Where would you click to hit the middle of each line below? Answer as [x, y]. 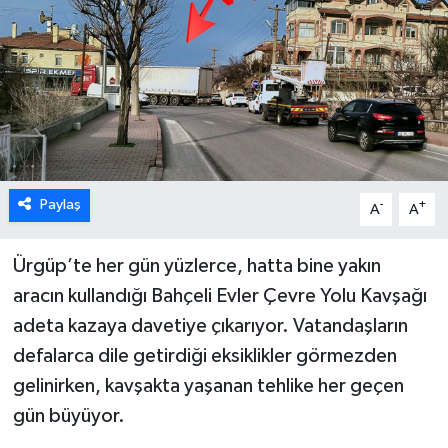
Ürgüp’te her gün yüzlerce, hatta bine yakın [196, 266]
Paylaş [60, 205]
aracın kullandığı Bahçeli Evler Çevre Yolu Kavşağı [219, 296]
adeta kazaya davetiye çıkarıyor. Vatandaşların [210, 326]
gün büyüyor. [68, 416]
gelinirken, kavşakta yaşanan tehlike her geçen [208, 386]
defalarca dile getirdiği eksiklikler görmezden [204, 356]
